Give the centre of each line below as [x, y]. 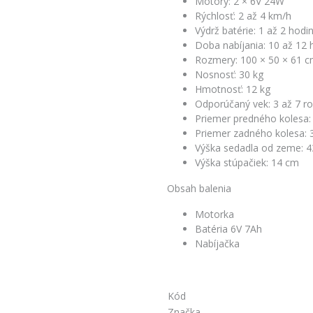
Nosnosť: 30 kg [229, 74]
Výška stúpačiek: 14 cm [247, 162]
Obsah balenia [199, 188]
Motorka [214, 214]
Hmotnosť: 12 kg [233, 89]
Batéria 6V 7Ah [228, 228]
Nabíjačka [217, 243]
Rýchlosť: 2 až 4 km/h [243, 15]
